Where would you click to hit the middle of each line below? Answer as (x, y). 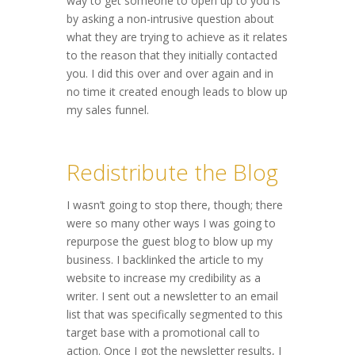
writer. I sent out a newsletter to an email (172, 296)
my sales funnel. (108, 110)
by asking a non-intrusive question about (170, 19)
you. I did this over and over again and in (170, 74)
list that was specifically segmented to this (175, 315)
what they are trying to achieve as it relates (177, 37)
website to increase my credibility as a (164, 278)
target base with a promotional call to (163, 333)
